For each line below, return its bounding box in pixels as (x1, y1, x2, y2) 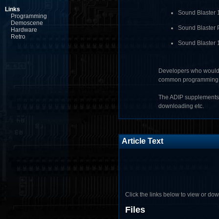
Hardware (11, 26, 37, 33)
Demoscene (11, 20, 43, 26)
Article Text (122, 137, 163, 145)
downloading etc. (158, 103, 204, 109)
